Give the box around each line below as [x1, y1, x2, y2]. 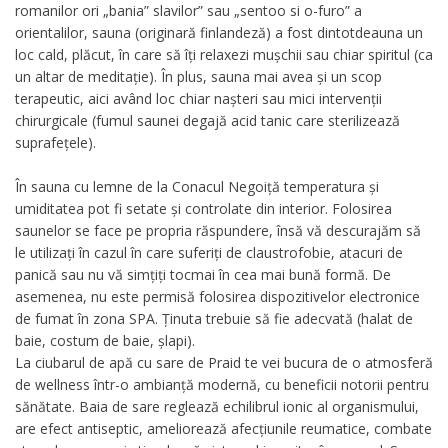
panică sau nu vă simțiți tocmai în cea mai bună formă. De [15, 264, 391, 284]
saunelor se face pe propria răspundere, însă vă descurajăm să [15, 220, 421, 240]
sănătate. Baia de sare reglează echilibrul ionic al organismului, [15, 396, 419, 416]
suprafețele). [15, 132, 96, 152]
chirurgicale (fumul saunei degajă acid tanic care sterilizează [15, 110, 400, 130]
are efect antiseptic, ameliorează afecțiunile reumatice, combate [15, 418, 432, 438]
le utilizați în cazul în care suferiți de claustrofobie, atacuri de [15, 242, 403, 262]
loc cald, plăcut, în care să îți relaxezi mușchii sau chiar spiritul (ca [15, 44, 433, 64]
